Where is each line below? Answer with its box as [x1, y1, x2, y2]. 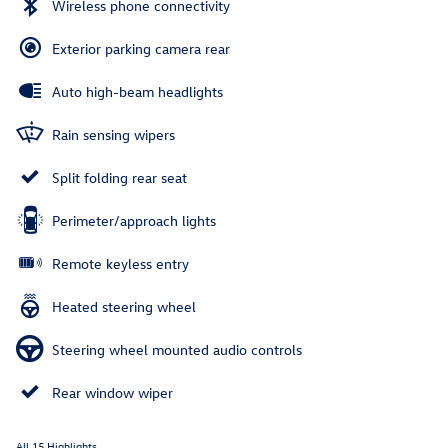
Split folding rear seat [52, 168, 187, 188]
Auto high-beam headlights [52, 82, 223, 102]
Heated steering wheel [52, 297, 196, 317]
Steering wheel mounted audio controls [52, 340, 302, 360]
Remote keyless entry [52, 254, 189, 274]
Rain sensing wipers [52, 125, 175, 145]
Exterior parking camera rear [52, 39, 230, 59]
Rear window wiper [52, 383, 173, 403]
